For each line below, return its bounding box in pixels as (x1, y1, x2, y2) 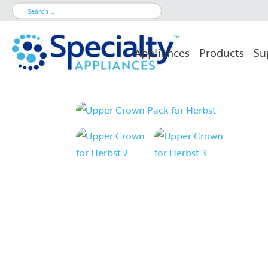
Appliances (134, 44, 190, 60)
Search (11, 2, 42, 16)
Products (199, 44, 244, 60)
